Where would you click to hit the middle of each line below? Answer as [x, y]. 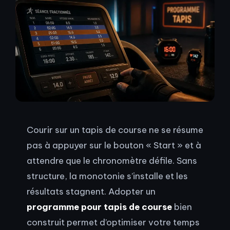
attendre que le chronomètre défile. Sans [112, 161]
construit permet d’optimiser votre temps [113, 222]
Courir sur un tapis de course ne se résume [115, 130]
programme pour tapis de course [99, 207]
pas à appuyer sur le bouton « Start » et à [114, 145]
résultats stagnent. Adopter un [91, 191]
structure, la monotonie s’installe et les [107, 176]
